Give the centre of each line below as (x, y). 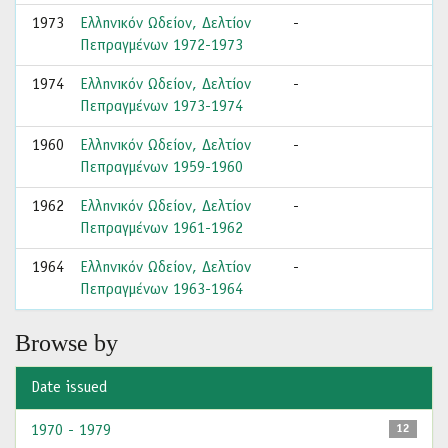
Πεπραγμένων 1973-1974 (161, 107)
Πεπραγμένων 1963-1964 (161, 290)
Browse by (66, 343)
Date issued (69, 388)
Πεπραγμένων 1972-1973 (161, 46)
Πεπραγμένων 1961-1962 (161, 229)
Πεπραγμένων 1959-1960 (161, 168)
